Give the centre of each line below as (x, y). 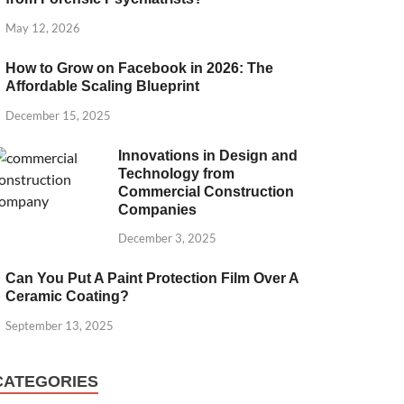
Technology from (177, 173)
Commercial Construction (207, 191)
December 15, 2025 (59, 115)
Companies (158, 209)
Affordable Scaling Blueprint (103, 86)
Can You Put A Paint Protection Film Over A (152, 279)
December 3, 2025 (168, 239)
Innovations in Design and (208, 155)
